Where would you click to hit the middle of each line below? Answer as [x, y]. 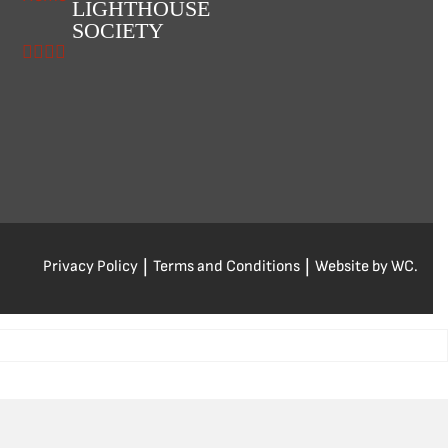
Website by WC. [366, 267]
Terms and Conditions [226, 267]
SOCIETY [117, 31]
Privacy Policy [90, 267]
